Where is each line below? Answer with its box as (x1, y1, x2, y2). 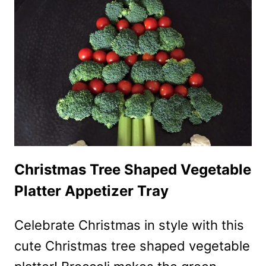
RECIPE (81, 11, 122, 24)
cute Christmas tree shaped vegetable (14, 238, 250, 254)
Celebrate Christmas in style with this (14, 217, 244, 233)
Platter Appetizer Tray (14, 182, 169, 200)
